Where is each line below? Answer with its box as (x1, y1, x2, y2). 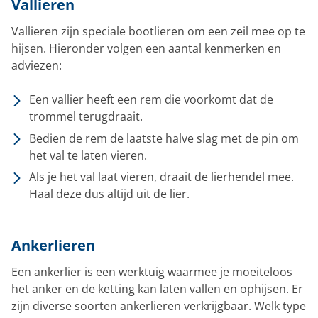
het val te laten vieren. (29, 147, 147, 163)
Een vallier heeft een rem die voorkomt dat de (29, 91, 273, 107)
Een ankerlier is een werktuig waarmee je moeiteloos (11, 264, 292, 280)
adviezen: (11, 57, 62, 73)
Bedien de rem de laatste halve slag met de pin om (29, 130, 299, 146)
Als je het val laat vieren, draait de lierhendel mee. (29, 169, 294, 185)
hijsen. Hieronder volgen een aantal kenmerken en (11, 40, 281, 56)
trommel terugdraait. (29, 108, 143, 124)
